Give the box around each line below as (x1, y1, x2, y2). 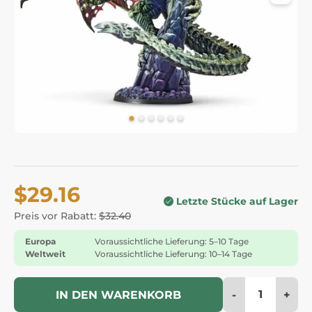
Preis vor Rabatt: (14, 209, 99, 222)
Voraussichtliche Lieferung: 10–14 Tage (95, 248, 252, 259)
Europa (25, 235, 56, 247)
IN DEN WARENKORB (56, 288, 181, 302)
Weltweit (25, 248, 65, 259)
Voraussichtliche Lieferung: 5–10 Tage (95, 235, 249, 247)
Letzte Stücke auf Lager (176, 195, 298, 208)
